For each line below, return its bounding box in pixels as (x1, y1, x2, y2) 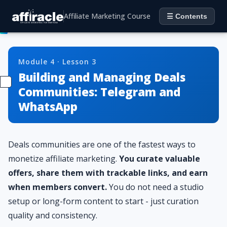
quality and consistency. (8, 210, 97, 221)
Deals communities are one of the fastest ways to (8, 139, 196, 150)
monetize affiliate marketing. (8, 153, 119, 164)
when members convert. (8, 181, 107, 193)
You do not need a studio (107, 181, 204, 193)
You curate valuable (119, 153, 200, 164)
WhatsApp (18, 99, 78, 115)
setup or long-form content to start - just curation (8, 196, 199, 207)
